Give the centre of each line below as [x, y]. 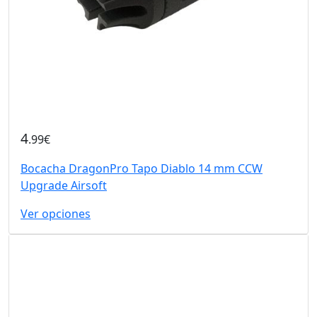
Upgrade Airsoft [64, 185]
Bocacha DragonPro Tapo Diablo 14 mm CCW [142, 168]
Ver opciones [56, 213]
